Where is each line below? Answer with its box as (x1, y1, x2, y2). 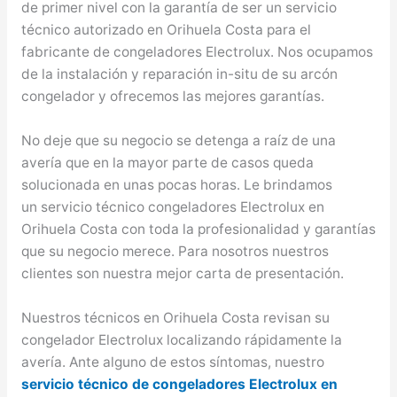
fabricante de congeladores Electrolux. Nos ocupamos (20, 43, 373, 61)
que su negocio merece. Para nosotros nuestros (20, 243, 329, 261)
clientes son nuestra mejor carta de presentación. (20, 265, 344, 283)
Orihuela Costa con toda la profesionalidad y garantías (20, 221, 376, 238)
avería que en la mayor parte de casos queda (20, 154, 314, 172)
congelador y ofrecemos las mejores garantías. (20, 88, 324, 105)
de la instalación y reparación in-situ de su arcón (20, 66, 338, 83)
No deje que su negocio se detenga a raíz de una (20, 132, 336, 150)
